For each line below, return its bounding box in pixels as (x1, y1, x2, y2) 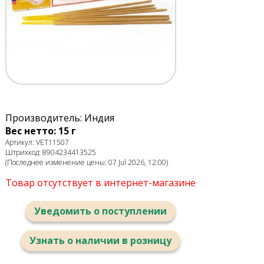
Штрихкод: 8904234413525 (5, 147, 96, 158)
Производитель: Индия (5, 111, 114, 125)
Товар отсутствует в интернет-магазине (5, 176, 196, 190)
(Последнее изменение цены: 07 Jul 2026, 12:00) (5, 157, 168, 168)
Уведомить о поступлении (34, 204, 167, 218)
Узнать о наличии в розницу (29, 234, 171, 247)
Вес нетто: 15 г (5, 124, 76, 138)
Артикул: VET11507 (5, 137, 69, 148)
